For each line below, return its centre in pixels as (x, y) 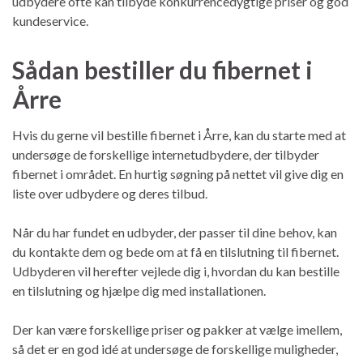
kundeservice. (50, 20)
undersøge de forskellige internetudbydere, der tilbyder (166, 154)
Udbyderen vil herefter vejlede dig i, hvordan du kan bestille (176, 271)
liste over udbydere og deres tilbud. (110, 193)
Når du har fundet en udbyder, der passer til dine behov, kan (175, 232)
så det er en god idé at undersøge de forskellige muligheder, (175, 348)
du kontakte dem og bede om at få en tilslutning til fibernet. (175, 251)
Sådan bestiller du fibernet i (162, 69)
